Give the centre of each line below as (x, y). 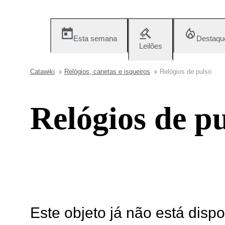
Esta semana (95, 38)
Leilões (151, 46)
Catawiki (42, 72)
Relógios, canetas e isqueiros (107, 72)
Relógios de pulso (186, 72)
